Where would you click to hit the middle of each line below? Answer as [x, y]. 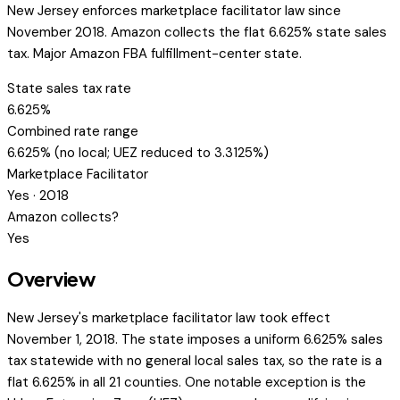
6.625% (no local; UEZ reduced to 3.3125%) [138, 153]
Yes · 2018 [38, 196]
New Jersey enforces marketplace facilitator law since [174, 11]
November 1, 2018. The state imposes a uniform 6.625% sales [195, 339]
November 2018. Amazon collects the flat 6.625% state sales [197, 33]
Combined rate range [73, 132]
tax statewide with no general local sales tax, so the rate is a [195, 360]
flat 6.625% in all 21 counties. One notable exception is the [187, 382]
